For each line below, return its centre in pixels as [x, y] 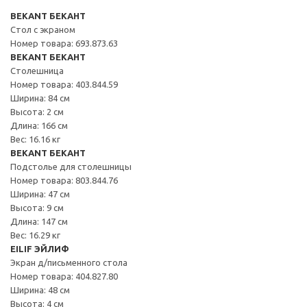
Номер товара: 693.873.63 [64, 43]
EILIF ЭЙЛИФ [40, 248]
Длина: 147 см [39, 221]
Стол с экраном [43, 29]
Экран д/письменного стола [69, 262]
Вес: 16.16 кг [35, 139]
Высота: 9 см [37, 207]
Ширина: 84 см [40, 98]
